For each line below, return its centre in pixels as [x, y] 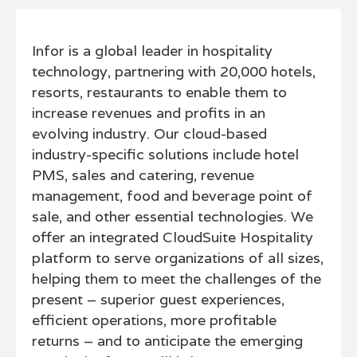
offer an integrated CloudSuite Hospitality [173, 237]
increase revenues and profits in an [149, 113]
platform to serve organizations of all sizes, [178, 258]
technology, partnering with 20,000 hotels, [174, 71]
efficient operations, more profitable [154, 320]
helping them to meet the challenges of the [177, 279]
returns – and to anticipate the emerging [167, 341]
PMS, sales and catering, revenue [143, 175]
